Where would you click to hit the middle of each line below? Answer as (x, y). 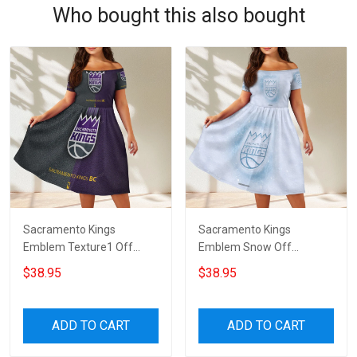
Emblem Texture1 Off (78, 247)
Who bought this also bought (178, 15)
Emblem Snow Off (245, 247)
